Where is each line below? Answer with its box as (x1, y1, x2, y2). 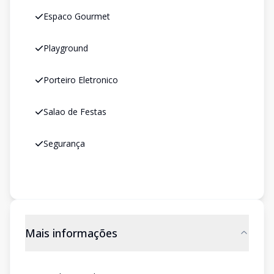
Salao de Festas (43, 106, 106, 117)
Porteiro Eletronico (43, 74, 118, 86)
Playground (43, 42, 88, 54)
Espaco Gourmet (43, 10, 110, 22)
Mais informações (25, 226, 117, 240)
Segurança (43, 138, 85, 149)
